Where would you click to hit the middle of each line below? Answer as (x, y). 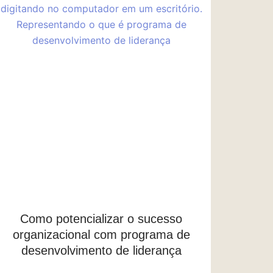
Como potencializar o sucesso (101, 219)
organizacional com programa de (101, 235)
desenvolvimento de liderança (101, 251)
